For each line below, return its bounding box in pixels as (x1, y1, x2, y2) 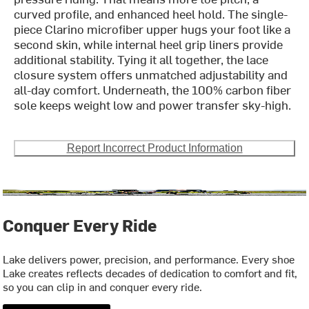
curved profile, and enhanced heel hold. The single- (14, 5, 288, 23)
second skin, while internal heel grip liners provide (14, 35, 283, 53)
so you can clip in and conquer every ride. (3, 279, 203, 295)
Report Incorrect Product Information (66, 142, 243, 154)
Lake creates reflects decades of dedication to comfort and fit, (3, 265, 298, 281)
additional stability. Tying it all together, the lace (14, 50, 269, 68)
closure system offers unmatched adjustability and (14, 66, 288, 83)
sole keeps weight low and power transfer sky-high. (14, 96, 292, 114)
